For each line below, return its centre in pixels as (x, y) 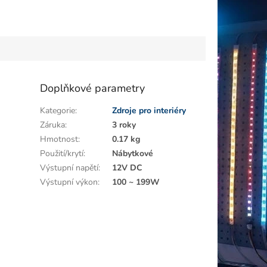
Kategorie (58, 110)
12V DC (128, 167)
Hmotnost (59, 139)
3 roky (124, 125)
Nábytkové (133, 153)
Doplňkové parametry (93, 88)
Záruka (53, 125)
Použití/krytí (62, 153)
